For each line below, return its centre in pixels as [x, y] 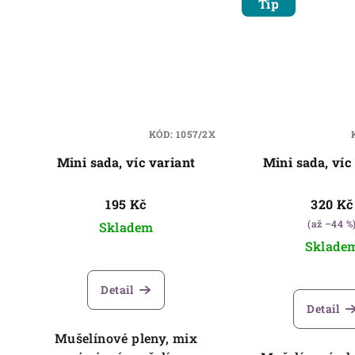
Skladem [126, 227]
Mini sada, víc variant [126, 162]
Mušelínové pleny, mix [126, 338]
